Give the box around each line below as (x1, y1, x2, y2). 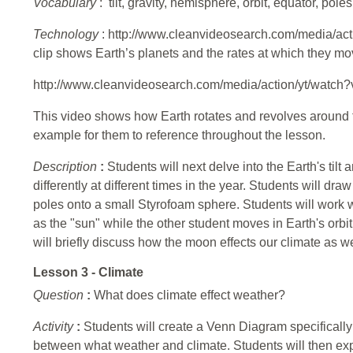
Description (33, 160, 100, 174)
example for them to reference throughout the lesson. (33, 128, 325, 143)
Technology (33, 28, 102, 42)
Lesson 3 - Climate (33, 266, 143, 280)
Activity (33, 320, 76, 334)
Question (33, 288, 87, 303)
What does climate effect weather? (94, 288, 285, 303)
